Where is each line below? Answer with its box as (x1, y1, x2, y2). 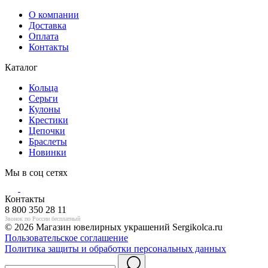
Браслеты (29, 136, 67, 147)
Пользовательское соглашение (5, 232, 128, 243)
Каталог (5, 62, 38, 72)
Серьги (29, 93, 58, 103)
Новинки (29, 147, 66, 157)
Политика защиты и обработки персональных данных (5, 243, 226, 254)
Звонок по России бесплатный (5, 215, 80, 222)
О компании (29, 9, 79, 20)
